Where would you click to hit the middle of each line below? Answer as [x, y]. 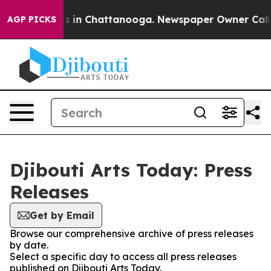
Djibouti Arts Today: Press [131, 170]
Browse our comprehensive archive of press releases [132, 233]
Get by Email [62, 215]
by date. [29, 245]
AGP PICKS [32, 19]
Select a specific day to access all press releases [123, 256]
